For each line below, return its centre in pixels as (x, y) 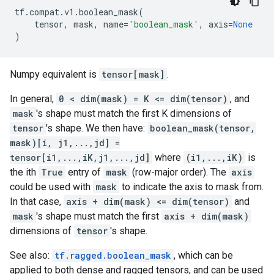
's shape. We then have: (97, 128)
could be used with (51, 187)
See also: (31, 255)
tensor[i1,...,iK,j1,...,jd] (80, 157)
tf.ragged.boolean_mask (113, 255)
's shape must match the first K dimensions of (134, 113)
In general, (33, 99)
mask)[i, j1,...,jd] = (65, 143)
